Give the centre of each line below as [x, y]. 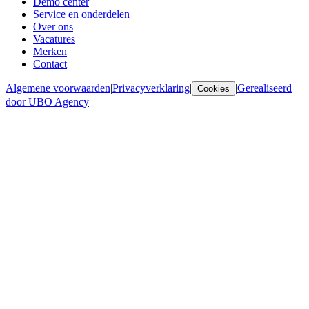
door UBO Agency [47, 101]
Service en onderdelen [81, 14]
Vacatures [54, 39]
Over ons [53, 26]
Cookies [213, 88]
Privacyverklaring [151, 88]
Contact [50, 63]
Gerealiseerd [265, 88]
